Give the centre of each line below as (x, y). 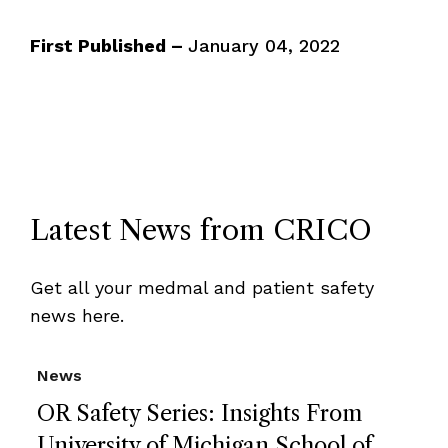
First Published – (108, 45)
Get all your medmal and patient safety (201, 287)
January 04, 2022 (263, 45)
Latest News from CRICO (200, 230)
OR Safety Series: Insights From (200, 413)
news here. (76, 315)
